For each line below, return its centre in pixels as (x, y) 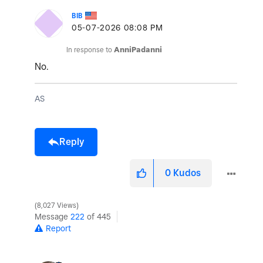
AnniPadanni (138, 50)
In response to (90, 50)
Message (53, 217)
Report (58, 229)
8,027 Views (57, 206)
